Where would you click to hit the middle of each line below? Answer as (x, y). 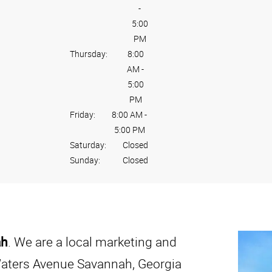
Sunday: (85, 160)
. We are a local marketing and (92, 242)
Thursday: (88, 54)
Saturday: (88, 145)
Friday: (82, 115)
